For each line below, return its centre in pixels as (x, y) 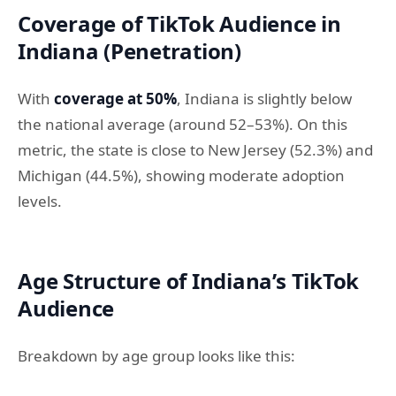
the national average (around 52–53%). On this (183, 124)
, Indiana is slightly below (264, 98)
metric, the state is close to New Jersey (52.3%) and (195, 149)
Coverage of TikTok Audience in (179, 23)
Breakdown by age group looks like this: (156, 355)
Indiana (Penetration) (129, 50)
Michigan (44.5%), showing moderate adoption (181, 175)
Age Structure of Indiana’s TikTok (189, 280)
